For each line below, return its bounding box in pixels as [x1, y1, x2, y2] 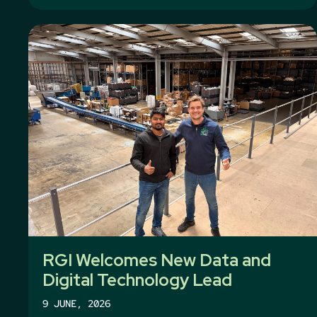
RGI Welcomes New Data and [42, 249, 271, 271]
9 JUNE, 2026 [42, 297, 110, 310]
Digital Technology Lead [42, 269, 232, 291]
